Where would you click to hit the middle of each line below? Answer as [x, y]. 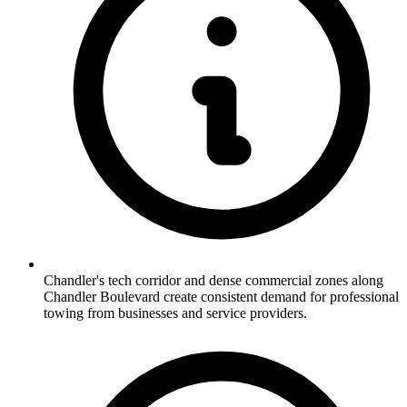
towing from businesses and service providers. [175, 313]
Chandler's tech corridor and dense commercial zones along [213, 281]
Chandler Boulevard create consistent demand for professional [221, 297]
